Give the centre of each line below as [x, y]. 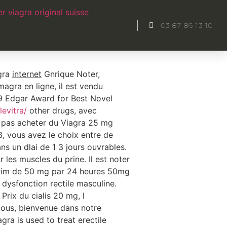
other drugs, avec [62, 111]
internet [27, 74]
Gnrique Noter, [71, 74]
